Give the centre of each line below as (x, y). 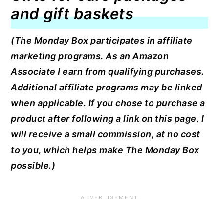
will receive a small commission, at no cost (106, 134)
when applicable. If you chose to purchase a (108, 103)
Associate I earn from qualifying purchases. (108, 72)
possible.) (33, 166)
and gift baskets (72, 14)
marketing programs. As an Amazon (90, 56)
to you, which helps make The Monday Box (105, 150)
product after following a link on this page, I (108, 119)
